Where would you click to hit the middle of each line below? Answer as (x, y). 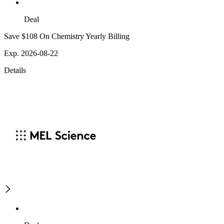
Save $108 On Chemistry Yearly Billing (67, 36)
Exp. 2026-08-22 (31, 53)
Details (15, 70)
